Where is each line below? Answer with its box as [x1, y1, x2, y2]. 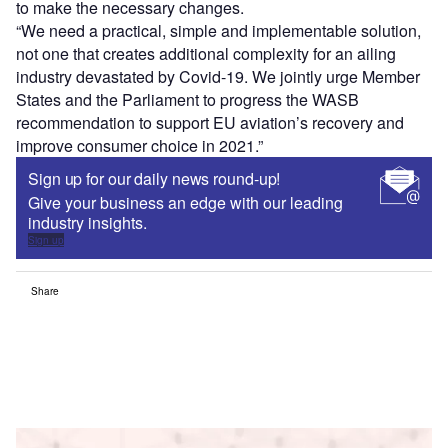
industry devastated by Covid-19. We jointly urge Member [16, 65, 420, 89]
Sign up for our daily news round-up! [28, 167, 281, 191]
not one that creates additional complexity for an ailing [16, 42, 396, 66]
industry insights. [28, 211, 147, 235]
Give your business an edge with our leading [28, 191, 343, 215]
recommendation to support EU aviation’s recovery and [16, 111, 404, 135]
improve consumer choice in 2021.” [16, 134, 263, 158]
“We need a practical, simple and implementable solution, [16, 19, 421, 43]
